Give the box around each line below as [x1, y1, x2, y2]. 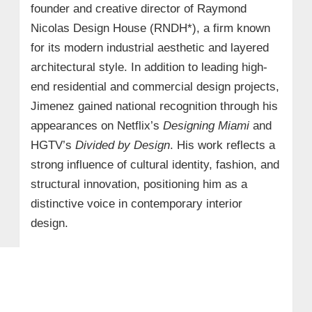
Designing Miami [162, 118, 249, 132]
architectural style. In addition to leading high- [30, 60, 267, 74]
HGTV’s [30, 138, 75, 152]
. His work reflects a [169, 138, 275, 152]
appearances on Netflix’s [30, 118, 163, 132]
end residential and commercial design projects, [30, 79, 279, 93]
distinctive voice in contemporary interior [30, 196, 242, 210]
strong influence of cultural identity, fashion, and [30, 157, 279, 171]
